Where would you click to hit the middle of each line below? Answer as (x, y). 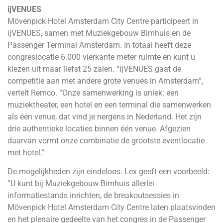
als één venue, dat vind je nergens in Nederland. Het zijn (105, 116)
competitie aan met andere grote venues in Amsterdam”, (105, 81)
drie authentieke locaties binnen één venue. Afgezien (99, 128)
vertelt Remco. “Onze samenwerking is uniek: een (93, 93)
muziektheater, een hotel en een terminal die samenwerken (109, 105)
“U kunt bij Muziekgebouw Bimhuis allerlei (81, 184)
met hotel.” (26, 152)
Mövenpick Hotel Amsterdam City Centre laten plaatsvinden (111, 208)
